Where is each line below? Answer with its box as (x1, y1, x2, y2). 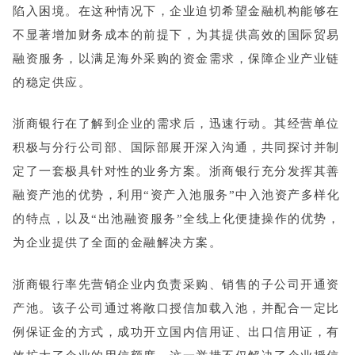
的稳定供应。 (13, 75, 91, 89)
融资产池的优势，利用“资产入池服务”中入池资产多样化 (13, 189, 340, 202)
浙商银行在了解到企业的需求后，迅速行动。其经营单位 (13, 117, 340, 131)
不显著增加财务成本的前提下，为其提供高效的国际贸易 (13, 28, 340, 41)
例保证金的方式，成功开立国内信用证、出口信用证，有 (13, 325, 340, 338)
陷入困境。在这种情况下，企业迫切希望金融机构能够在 (13, 4, 340, 17)
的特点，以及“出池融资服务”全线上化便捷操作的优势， (13, 212, 340, 226)
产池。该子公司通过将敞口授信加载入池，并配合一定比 (13, 301, 340, 315)
